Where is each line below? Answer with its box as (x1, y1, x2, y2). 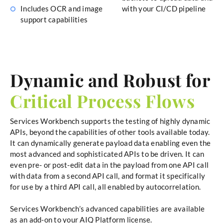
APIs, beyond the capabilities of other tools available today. (10, 127, 210, 136)
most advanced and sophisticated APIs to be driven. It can (10, 149, 205, 158)
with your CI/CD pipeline (122, 3, 206, 13)
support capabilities (20, 14, 88, 24)
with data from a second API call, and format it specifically (10, 171, 205, 180)
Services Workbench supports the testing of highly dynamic (10, 116, 211, 125)
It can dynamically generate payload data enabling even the (10, 138, 211, 147)
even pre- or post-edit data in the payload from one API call (10, 160, 209, 169)
